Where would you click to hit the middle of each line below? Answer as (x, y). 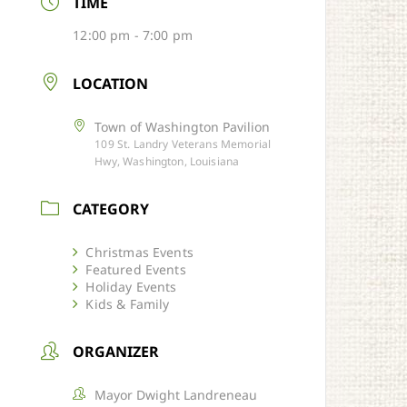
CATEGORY (110, 208)
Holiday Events (131, 286)
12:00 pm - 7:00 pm (133, 35)
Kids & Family (128, 303)
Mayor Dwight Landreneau (176, 394)
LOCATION (110, 83)
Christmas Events (139, 252)
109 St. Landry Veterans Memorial (183, 144)
